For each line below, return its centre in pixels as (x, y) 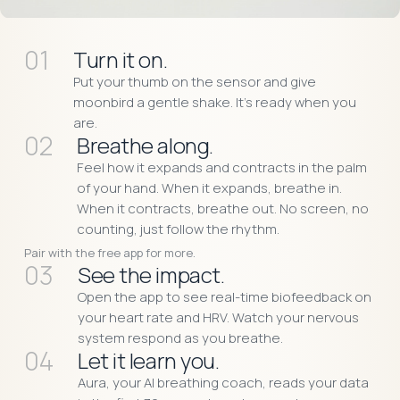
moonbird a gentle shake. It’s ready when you (215, 102)
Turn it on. (121, 59)
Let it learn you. (149, 360)
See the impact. (151, 274)
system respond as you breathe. (181, 337)
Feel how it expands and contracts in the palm (222, 167)
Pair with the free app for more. (109, 252)
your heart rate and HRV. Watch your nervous (219, 317)
